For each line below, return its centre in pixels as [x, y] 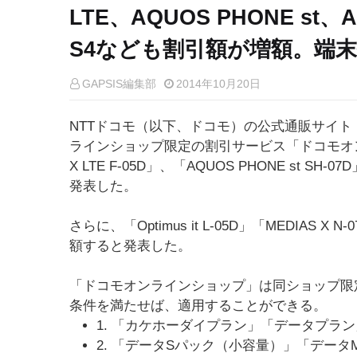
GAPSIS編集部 [119, 84]
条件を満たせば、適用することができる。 [198, 306]
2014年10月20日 [218, 84]
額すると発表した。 [130, 246]
